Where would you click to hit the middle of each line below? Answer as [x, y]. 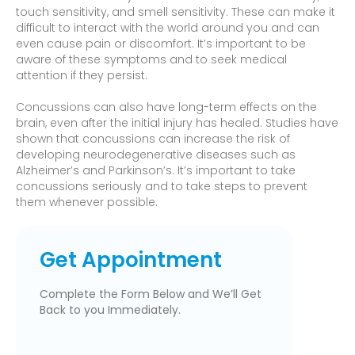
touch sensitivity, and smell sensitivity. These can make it [176, 12]
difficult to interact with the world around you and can [168, 28]
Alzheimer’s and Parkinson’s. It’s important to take [156, 171]
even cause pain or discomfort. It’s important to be [161, 44]
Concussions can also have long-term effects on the [166, 107]
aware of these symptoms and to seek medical [151, 60]
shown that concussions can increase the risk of [153, 139]
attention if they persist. [82, 76]
